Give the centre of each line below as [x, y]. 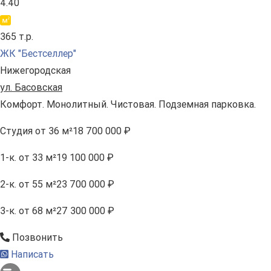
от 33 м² [36, 158]
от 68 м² [36, 211]
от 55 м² [36, 184]
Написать [31, 255]
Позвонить [36, 238]
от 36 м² [53, 131]
